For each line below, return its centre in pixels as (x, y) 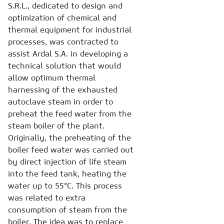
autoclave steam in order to (60, 101)
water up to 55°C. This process (65, 185)
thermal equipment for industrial (70, 29)
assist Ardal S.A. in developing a (68, 53)
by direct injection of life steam (67, 161)
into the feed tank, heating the (67, 173)
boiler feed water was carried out (71, 149)
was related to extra (47, 197)
